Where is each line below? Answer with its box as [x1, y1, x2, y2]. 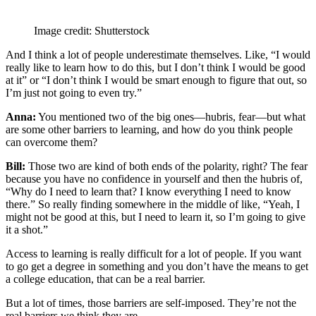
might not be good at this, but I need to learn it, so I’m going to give [6, 210, 305, 223]
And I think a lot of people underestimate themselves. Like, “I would [6, 48, 310, 61]
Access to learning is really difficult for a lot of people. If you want [6, 247, 301, 260]
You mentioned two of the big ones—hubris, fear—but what [36, 110, 305, 123]
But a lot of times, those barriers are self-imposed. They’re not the [6, 296, 296, 309]
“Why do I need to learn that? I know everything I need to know [6, 185, 291, 197]
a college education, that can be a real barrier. [6, 272, 205, 285]
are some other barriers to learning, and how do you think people [6, 123, 293, 135]
